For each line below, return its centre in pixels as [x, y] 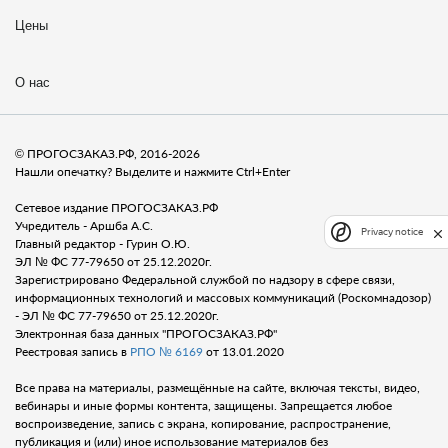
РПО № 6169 [166, 351]
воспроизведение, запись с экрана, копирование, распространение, [203, 423]
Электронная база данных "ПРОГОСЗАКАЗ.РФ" [146, 333]
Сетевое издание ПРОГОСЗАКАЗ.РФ [116, 207]
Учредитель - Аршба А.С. [84, 225]
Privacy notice [392, 232]
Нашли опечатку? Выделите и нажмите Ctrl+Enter [152, 171]
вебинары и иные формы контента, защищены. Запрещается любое [203, 405]
